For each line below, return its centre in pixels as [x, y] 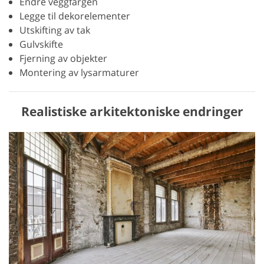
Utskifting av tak [55, 30]
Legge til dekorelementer [75, 16]
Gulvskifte [41, 44]
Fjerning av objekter [63, 59]
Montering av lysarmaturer [79, 73]
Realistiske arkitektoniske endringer [132, 112]
